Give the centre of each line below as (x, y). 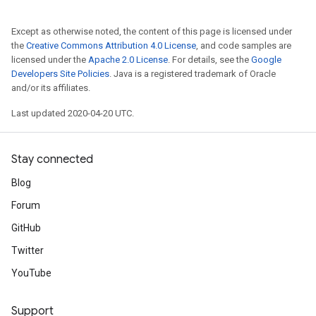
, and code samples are (244, 45)
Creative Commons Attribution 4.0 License (111, 45)
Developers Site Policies (60, 74)
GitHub (26, 228)
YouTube (31, 273)
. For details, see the (209, 60)
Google (266, 60)
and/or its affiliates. (51, 88)
